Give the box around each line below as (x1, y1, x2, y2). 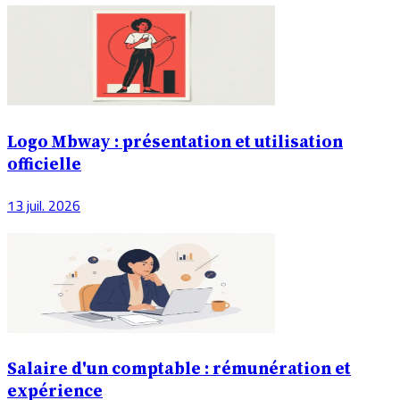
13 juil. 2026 (7, 191, 80, 219)
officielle (7, 152, 81, 175)
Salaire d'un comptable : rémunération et (7, 357, 351, 380)
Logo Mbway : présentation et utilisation (7, 129, 343, 153)
